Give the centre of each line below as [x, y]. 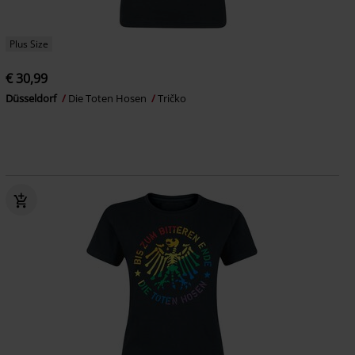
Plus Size [29, 44]
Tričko [172, 98]
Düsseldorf [32, 98]
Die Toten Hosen [108, 98]
